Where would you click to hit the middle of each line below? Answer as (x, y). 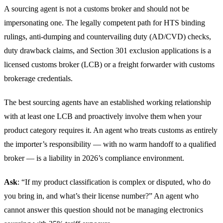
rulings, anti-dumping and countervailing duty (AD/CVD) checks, (108, 36)
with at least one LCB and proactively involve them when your (103, 116)
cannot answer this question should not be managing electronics (104, 210)
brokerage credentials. (38, 78)
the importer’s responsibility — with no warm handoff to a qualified (110, 144)
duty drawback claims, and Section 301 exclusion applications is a (108, 50)
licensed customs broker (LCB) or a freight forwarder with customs (109, 64)
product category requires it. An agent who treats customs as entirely (111, 130)
